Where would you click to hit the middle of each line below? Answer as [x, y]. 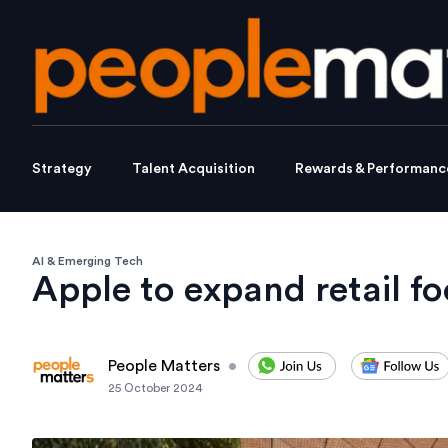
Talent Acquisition [193, 169]
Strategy [62, 169]
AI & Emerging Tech [87, 261]
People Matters [164, 366]
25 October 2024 [155, 388]
